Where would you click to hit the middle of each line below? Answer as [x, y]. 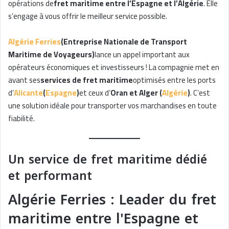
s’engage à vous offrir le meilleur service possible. [88, 16]
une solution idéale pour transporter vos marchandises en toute [112, 106]
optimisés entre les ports [174, 80]
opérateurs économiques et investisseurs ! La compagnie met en [114, 67]
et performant [50, 176]
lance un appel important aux [142, 55]
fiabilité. [21, 119]
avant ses [24, 80]
